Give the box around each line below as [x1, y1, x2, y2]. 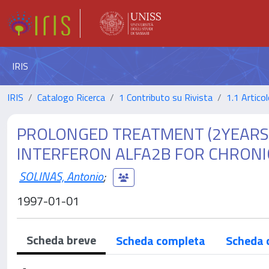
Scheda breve [26, 231, 96, 249]
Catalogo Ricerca [37, 90, 105, 104]
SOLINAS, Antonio [19, 166, 103, 186]
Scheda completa [116, 231, 205, 250]
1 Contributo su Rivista [119, 90, 213, 104]
